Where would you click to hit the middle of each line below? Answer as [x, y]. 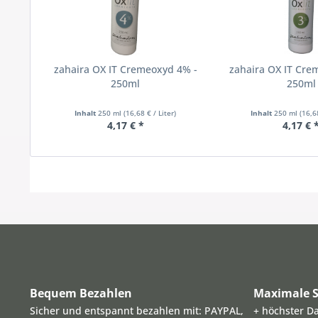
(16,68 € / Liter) [150, 113]
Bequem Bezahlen [81, 293]
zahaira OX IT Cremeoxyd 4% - [125, 69]
